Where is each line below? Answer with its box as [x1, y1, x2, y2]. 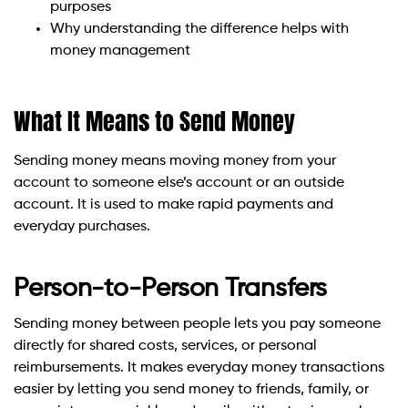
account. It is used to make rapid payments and [14, 198, 333, 213]
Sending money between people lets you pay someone [14, 317, 381, 332]
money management [50, 44, 190, 59]
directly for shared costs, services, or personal [14, 339, 317, 354]
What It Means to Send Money [14, 103, 295, 140]
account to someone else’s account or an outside [14, 176, 344, 191]
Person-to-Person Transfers [14, 276, 328, 302]
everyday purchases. [14, 219, 150, 235]
